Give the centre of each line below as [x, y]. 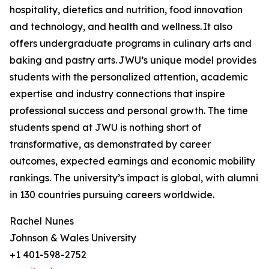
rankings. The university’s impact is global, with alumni [134, 178]
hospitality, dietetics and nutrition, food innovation [126, 10]
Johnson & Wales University [73, 238]
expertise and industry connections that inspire [117, 94]
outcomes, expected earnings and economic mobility [132, 161]
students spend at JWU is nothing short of [105, 128]
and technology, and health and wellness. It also [121, 27]
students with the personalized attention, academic [129, 77]
